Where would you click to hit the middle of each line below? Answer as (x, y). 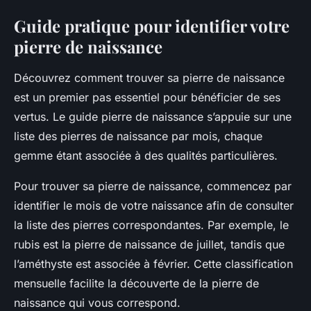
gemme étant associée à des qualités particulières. (146, 156)
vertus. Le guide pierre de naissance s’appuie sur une (153, 117)
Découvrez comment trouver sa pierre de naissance (149, 78)
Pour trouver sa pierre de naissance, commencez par (153, 186)
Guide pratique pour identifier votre (152, 26)
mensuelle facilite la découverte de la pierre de (136, 284)
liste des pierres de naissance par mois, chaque (138, 136)
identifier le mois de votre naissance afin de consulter (154, 206)
